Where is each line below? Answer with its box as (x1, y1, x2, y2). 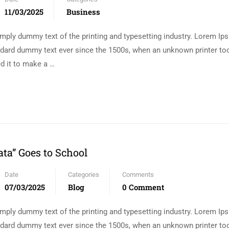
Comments (122, 171, 154, 178)
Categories (68, 171, 99, 178)
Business (66, 7, 100, 17)
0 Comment (122, 182, 164, 192)
